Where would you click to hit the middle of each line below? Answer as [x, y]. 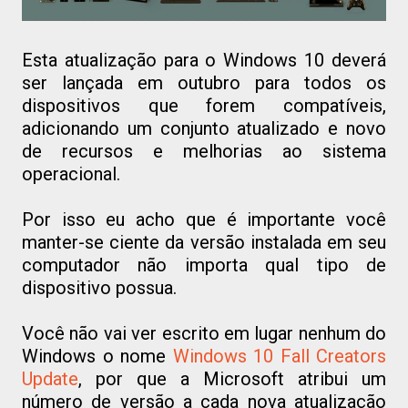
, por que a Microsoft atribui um [232, 378]
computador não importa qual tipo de [204, 265]
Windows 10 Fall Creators [279, 356]
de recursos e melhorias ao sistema [204, 151]
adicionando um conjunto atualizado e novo [204, 128]
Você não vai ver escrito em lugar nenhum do [204, 333]
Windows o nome [97, 356]
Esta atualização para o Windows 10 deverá [204, 60]
